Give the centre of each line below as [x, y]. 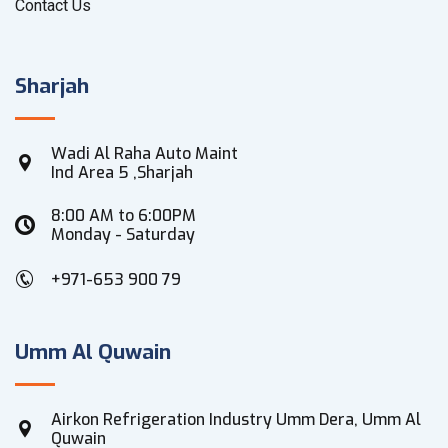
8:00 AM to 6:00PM [123, 215]
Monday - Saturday [123, 234]
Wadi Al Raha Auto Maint [144, 153]
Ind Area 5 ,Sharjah [122, 172]
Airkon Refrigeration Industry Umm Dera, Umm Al [236, 419]
